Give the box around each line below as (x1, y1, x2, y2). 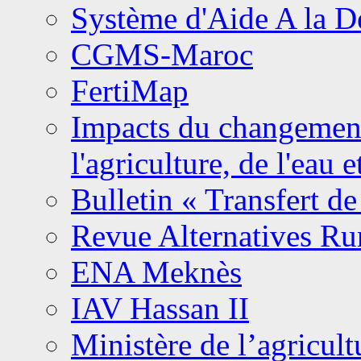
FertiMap (71, 73, 189, 109)
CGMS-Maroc (71, 37, 253, 73)
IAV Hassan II (71, 291, 249, 326)
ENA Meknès (71, 255, 242, 290)
